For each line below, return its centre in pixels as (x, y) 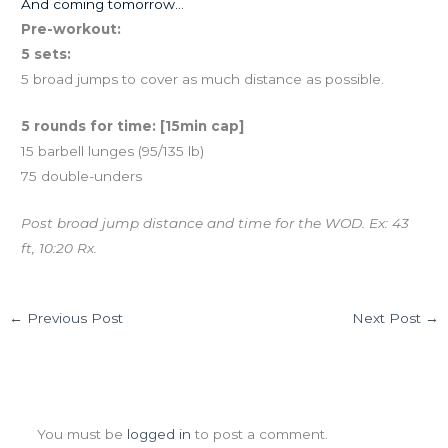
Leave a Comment (137, 403)
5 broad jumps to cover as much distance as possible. (203, 79)
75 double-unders (82, 176)
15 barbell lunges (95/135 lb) (113, 151)
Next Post (388, 317)
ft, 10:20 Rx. (59, 247)
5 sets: (46, 54)
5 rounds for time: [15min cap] (133, 126)
